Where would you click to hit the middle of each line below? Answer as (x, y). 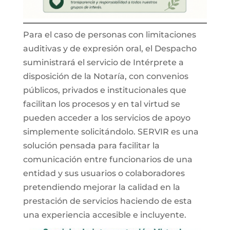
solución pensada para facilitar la (91, 146)
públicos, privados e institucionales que (104, 90)
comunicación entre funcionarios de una (108, 159)
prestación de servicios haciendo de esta (107, 201)
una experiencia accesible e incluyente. (104, 215)
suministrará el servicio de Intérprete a (103, 62)
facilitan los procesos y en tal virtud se (101, 104)
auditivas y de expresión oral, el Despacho (110, 49)
